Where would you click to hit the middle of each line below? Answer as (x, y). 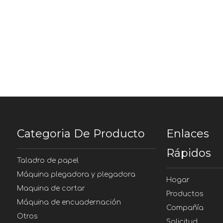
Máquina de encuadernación (69, 202)
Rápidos (189, 153)
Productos (185, 194)
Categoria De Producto (81, 134)
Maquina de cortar (51, 188)
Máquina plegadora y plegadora (76, 174)
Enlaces (188, 134)
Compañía (185, 208)
